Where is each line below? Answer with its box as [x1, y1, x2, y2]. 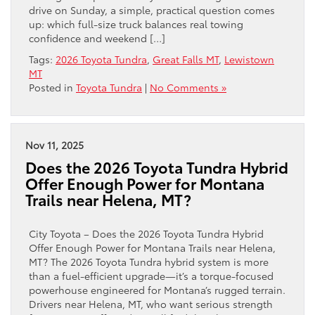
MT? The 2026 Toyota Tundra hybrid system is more [29, 254, 269, 269]
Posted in [29, 79, 76, 94]
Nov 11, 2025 [25, 137, 84, 152]
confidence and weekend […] [29, 30, 165, 45]
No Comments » [150, 79, 226, 94]
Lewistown [224, 51, 274, 66]
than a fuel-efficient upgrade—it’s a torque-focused [29, 268, 274, 283]
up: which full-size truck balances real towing [29, 16, 243, 31]
